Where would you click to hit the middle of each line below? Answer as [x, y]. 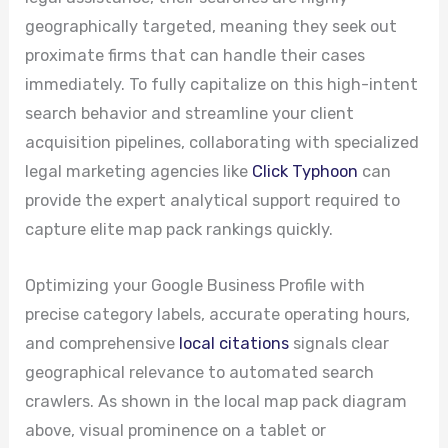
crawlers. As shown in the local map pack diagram [216, 401]
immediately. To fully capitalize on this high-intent [222, 85]
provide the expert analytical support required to [213, 201]
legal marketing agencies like [139, 172]
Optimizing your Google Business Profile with [195, 285]
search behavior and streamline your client [190, 114]
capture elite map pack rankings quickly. [179, 230]
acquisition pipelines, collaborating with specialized [222, 143]
